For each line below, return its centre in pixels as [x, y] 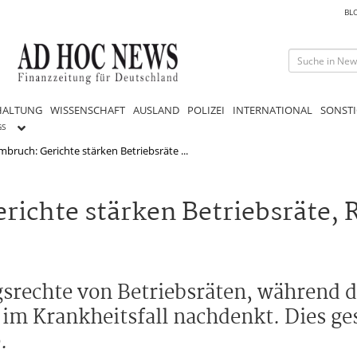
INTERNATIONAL [273, 110]
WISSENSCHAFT [88, 110]
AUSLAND [156, 110]
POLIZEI [206, 110]
